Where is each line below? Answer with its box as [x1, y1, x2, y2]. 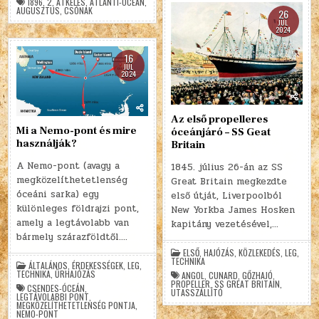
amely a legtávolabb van [16, 216, 130, 231]
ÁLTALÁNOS [28, 259, 68, 272]
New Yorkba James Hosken [171, 203, 296, 218]
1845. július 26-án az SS [171, 160, 283, 175]
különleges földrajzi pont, [16, 202, 140, 216]
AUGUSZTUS [16, 4, 61, 17]
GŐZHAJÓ [242, 269, 273, 282]
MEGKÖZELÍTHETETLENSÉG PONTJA [16, 299, 136, 312]
